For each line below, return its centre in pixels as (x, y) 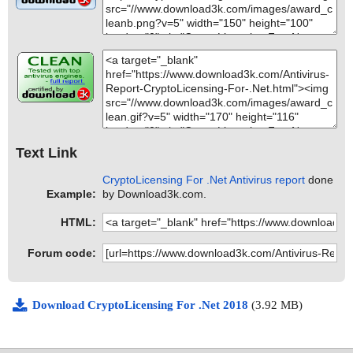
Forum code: (62, 253)
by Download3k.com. (155, 194)
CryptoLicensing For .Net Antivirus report (204, 180)
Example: (71, 194)
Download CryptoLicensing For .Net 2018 (142, 305)
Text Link (46, 152)
